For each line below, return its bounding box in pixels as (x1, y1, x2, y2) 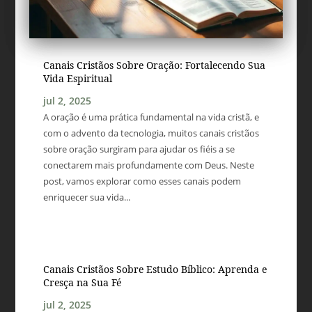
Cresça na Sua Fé (43, 275, 122, 289)
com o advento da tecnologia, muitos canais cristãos (43, 126, 260, 139)
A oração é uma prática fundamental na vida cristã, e (43, 110, 260, 123)
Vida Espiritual (43, 71, 113, 85)
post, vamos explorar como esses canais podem (43, 174, 242, 187)
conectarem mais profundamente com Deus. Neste (43, 158, 255, 171)
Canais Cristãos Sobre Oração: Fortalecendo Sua (43, 58, 266, 72)
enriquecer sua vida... (43, 190, 131, 203)
